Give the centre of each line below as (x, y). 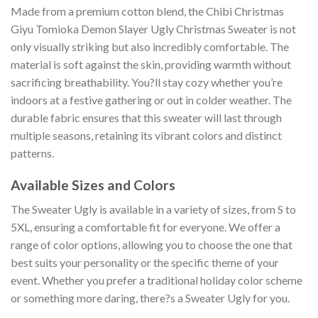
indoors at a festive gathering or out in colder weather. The (151, 99)
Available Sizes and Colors (93, 185)
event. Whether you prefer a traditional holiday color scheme (157, 280)
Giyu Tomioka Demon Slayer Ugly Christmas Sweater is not (153, 28)
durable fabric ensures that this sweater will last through (146, 117)
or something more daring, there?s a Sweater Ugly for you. (150, 298)
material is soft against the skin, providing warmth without (151, 64)
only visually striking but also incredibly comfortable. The (150, 46)
